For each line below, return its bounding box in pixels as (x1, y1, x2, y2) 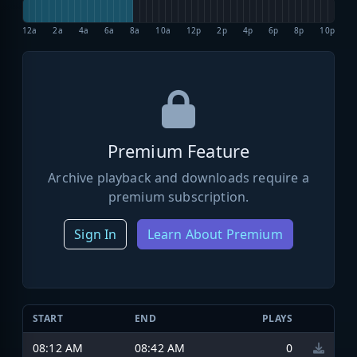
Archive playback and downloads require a (48, 168, 309, 186)
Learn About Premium (147, 225, 283, 243)
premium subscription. (108, 187, 249, 206)
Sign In (74, 225, 117, 243)
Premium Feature (107, 139, 250, 163)
